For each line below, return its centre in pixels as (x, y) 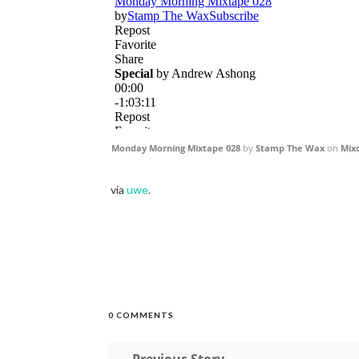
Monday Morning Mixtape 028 (175, 148)
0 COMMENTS (141, 315)
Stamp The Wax (290, 148)
